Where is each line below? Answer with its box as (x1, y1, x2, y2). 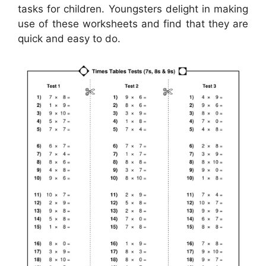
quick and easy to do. (18, 33, 121, 45)
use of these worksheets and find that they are (18, 18, 248, 30)
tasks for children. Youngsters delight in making (18, 3, 248, 15)
